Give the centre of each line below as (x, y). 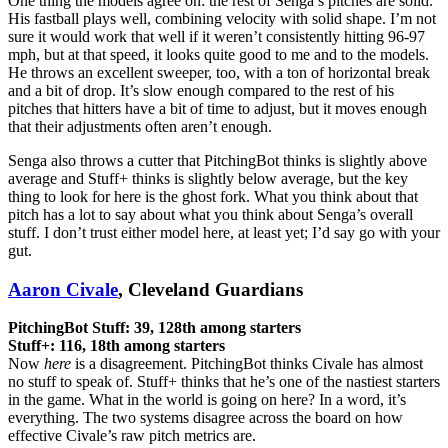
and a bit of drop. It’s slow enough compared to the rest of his (201, 90)
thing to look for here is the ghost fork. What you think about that (213, 196)
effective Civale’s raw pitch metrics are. (132, 436)
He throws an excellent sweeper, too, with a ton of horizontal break (219, 72)
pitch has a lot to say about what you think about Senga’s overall (210, 214)
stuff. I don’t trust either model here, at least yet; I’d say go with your (224, 232)
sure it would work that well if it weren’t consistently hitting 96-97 (216, 36)
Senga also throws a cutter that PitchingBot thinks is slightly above (217, 160)
